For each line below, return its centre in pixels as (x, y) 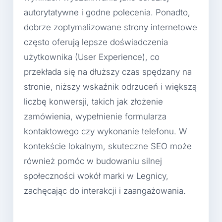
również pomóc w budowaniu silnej (93, 161)
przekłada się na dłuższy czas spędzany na (108, 72)
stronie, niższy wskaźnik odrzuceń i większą (110, 87)
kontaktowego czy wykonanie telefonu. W (105, 132)
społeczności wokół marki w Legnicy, (96, 176)
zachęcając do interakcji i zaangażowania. (105, 191)
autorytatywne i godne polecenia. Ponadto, (107, 13)
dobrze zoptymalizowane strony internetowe (111, 28)
